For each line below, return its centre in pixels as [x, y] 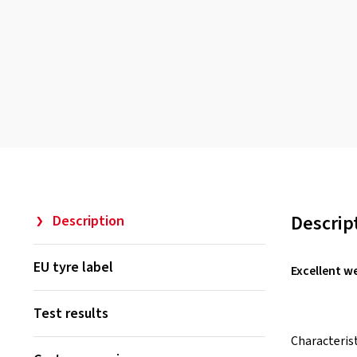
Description [88, 221]
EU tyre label [73, 267]
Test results [71, 314]
